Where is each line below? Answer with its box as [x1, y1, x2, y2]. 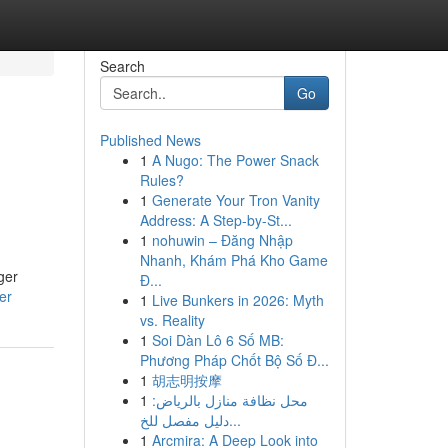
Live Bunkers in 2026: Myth [151, 290, 324, 310]
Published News [99, 130, 201, 150]
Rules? [139, 170, 184, 190]
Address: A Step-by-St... [139, 210, 292, 230]
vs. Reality [139, 310, 205, 330]
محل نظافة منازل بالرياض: [151, 390, 308, 410]
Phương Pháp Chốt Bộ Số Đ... [139, 350, 329, 370]
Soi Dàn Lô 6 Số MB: [151, 330, 284, 350]
